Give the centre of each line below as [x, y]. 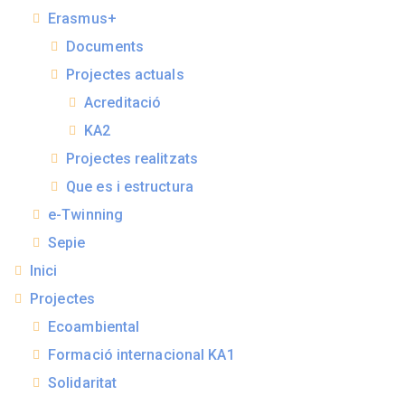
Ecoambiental [94, 327]
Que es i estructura [130, 187]
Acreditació [123, 103]
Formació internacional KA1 [141, 355]
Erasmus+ [82, 19]
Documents [105, 47]
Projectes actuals [125, 75]
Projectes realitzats [132, 159]
